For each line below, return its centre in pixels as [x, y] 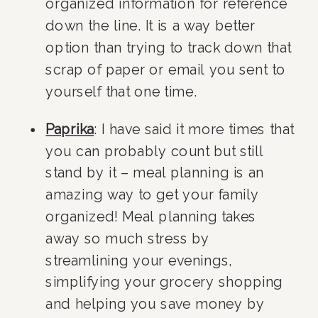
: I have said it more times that [194, 129]
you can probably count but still [155, 151]
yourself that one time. [121, 91]
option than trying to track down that [169, 48]
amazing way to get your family [152, 195]
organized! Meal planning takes [151, 216]
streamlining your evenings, [139, 260]
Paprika [70, 129]
